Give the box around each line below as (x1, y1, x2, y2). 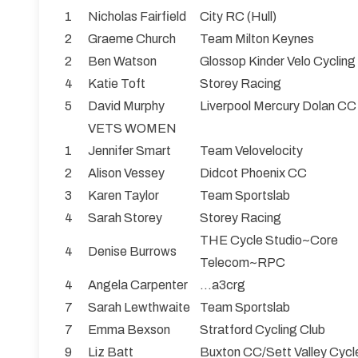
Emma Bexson (88, 323, 170, 337)
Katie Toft (88, 77, 145, 91)
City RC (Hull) (200, 10, 276, 24)
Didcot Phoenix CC (200, 166, 307, 181)
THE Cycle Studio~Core (200, 233, 338, 248)
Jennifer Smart (88, 144, 171, 158)
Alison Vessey (88, 166, 165, 181)
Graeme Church (88, 32, 176, 46)
